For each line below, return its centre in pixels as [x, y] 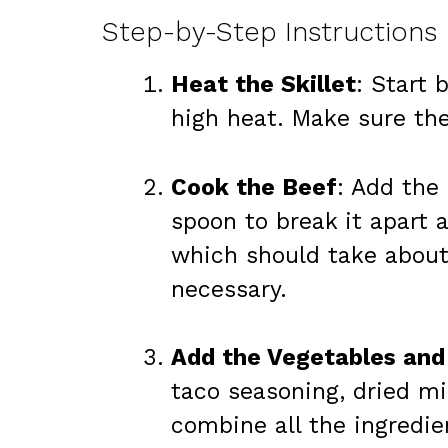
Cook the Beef [254, 187]
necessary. [229, 289]
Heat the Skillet [263, 85]
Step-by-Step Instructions [269, 32]
